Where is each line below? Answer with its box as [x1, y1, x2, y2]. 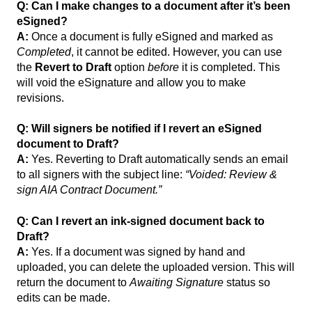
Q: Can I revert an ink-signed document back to [17, 214, 265, 227]
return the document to [17, 276, 130, 288]
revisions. [17, 92, 64, 104]
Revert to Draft [35, 61, 111, 74]
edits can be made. [17, 291, 110, 304]
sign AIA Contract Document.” [17, 184, 162, 196]
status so [224, 276, 270, 288]
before [148, 61, 179, 74]
